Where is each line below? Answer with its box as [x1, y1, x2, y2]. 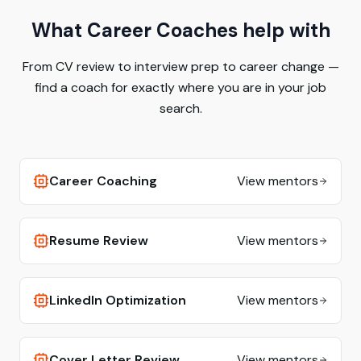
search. [159, 100, 202, 117]
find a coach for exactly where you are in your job [35, 79, 326, 96]
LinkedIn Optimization [49, 292, 186, 309]
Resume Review [49, 232, 148, 249]
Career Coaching [49, 172, 157, 189]
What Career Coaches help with [31, 18, 330, 43]
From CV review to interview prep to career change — [22, 58, 339, 75]
